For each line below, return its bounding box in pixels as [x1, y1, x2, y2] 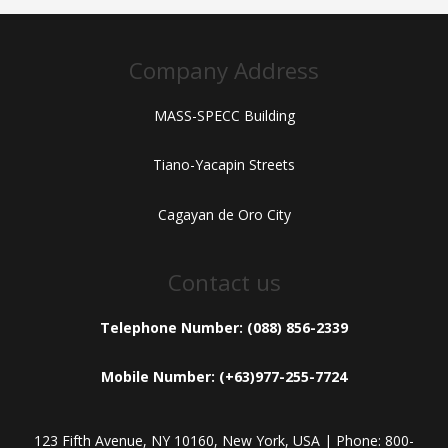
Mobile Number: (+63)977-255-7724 [101, 367, 347, 387]
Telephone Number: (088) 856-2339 [100, 317, 348, 337]
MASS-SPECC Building [153, 105, 295, 125]
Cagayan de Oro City [157, 204, 291, 224]
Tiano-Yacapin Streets [153, 155, 295, 175]
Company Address [129, 55, 319, 87]
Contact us [167, 267, 281, 299]
